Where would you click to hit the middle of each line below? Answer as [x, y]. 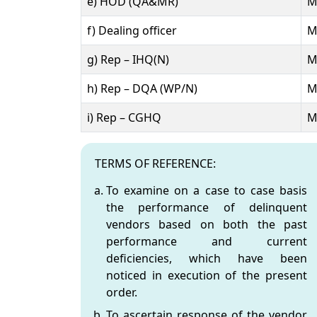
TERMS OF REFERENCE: [155, 163]
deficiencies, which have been [207, 258]
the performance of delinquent [207, 207]
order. [122, 292]
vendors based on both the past [207, 224]
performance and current [207, 241]
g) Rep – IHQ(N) [128, 59]
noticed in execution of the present [207, 275]
